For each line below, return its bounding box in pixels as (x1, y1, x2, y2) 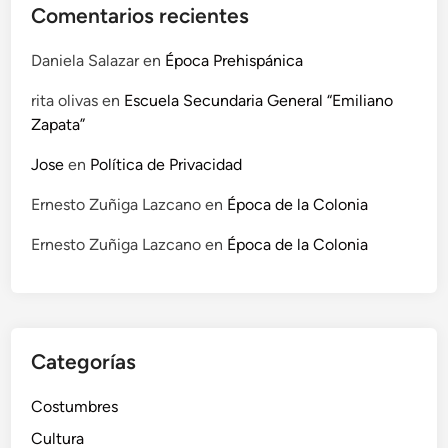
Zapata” (31, 115, 86, 135)
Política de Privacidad (90, 155, 243, 175)
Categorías (31, 349, 137, 375)
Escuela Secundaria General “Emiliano (124, 91, 394, 111)
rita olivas (31, 91, 99, 111)
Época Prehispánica (165, 51, 304, 71)
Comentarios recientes (31, 3, 250, 29)
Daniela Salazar (31, 51, 140, 71)
